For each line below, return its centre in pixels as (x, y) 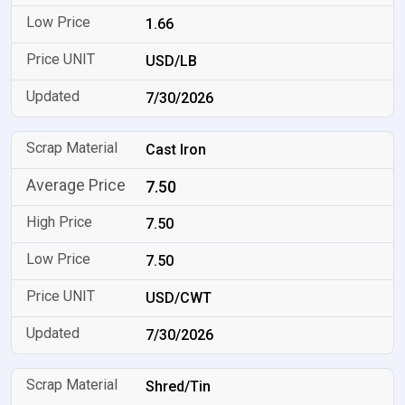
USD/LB (172, 61)
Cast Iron (176, 150)
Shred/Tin (179, 386)
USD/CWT (179, 298)
